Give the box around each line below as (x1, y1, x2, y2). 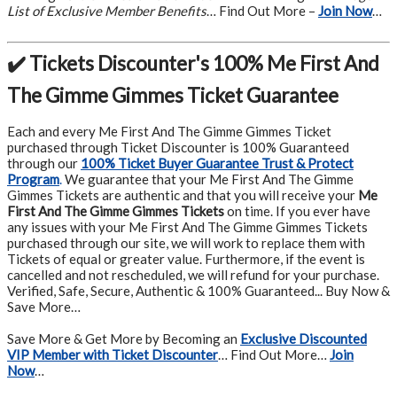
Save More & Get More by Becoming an (7, 331, 240, 346)
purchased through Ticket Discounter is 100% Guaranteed (7, 139, 349, 155)
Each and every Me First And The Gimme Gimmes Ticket (7, 123, 331, 139)
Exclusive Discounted (240, 331, 367, 346)
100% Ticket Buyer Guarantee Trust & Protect (81, 155, 354, 171)
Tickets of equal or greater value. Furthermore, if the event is (7, 251, 365, 267)
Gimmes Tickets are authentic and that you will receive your (7, 187, 358, 203)
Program (7, 171, 59, 187)
